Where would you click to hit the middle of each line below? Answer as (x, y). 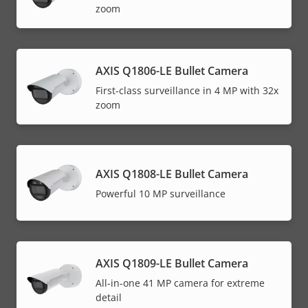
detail (109, 297)
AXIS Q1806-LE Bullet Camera (172, 70)
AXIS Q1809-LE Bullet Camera (172, 263)
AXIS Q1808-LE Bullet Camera (172, 174)
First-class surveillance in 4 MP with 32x (187, 90)
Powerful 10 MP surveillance (161, 194)
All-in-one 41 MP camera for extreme (180, 283)
